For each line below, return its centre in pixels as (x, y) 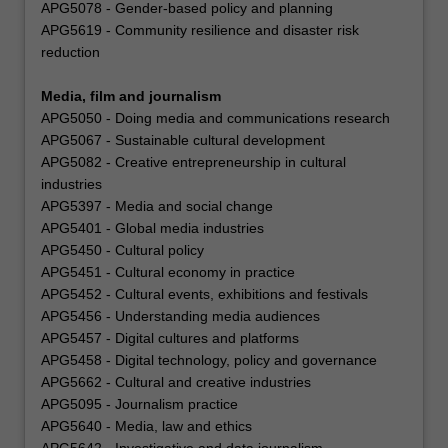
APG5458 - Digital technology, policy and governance (209, 360)
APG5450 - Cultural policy (122, 250)
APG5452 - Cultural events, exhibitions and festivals (204, 294)
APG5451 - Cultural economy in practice (168, 272)
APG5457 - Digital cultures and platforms (170, 338)
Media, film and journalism (131, 96)
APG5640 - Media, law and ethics (146, 426)
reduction (70, 52)
